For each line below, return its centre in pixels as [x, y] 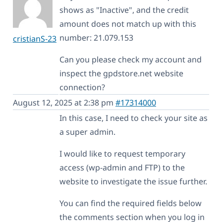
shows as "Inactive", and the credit [124, 10]
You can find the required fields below [131, 203]
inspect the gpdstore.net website [121, 73]
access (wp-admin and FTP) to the [122, 167]
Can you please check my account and [131, 59]
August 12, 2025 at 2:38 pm [64, 102]
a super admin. [87, 132]
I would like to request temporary [122, 153]
